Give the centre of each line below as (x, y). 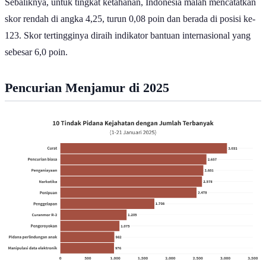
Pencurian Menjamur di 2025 (87, 77)
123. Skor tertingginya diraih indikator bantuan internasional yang (128, 25)
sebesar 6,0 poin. (36, 42)
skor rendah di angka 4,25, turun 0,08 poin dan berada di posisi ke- (130, 8)
